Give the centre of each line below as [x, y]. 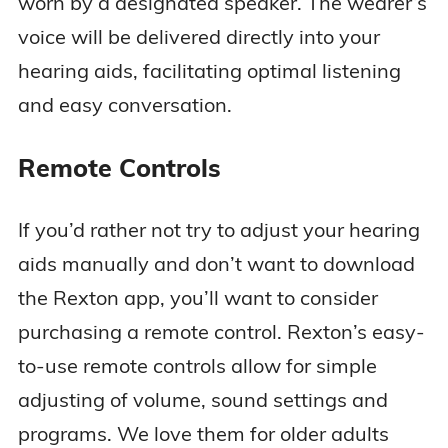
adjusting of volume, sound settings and [202, 400]
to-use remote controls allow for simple [197, 366]
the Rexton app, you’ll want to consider [197, 298]
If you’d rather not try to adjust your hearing [218, 230]
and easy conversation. [124, 105]
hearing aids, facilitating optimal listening [209, 71]
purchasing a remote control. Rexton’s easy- [221, 332]
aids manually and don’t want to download [216, 264]
